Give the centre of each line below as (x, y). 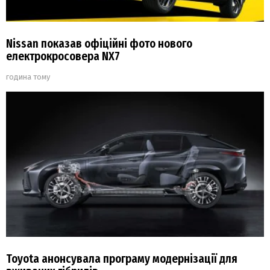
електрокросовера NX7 (63, 56)
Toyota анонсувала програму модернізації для (122, 259)
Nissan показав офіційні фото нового (99, 43)
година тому (28, 77)
